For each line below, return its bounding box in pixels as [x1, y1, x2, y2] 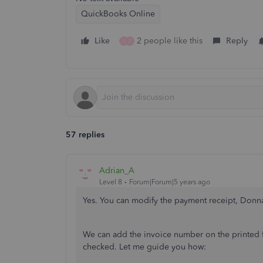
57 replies [66, 130, 104, 140]
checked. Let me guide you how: [83, 242, 206, 252]
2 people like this [137, 36, 203, 46]
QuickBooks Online [81, 9, 155, 19]
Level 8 [99, 177, 122, 186]
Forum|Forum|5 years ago [129, 177, 210, 186]
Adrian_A [99, 165, 134, 176]
